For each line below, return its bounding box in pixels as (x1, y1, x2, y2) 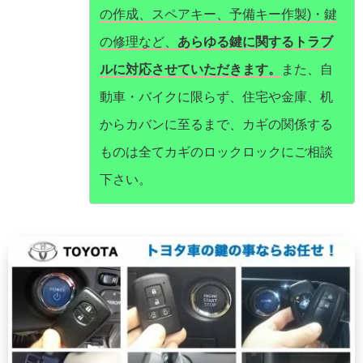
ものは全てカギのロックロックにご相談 (100, 145, 333, 160)
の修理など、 (100, 35, 177, 49)
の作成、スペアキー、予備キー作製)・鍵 (100, 7, 337, 22)
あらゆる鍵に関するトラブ (177, 35, 333, 49)
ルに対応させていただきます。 (100, 62, 281, 77)
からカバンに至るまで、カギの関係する (100, 117, 333, 132)
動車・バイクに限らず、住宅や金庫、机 (100, 90, 333, 105)
